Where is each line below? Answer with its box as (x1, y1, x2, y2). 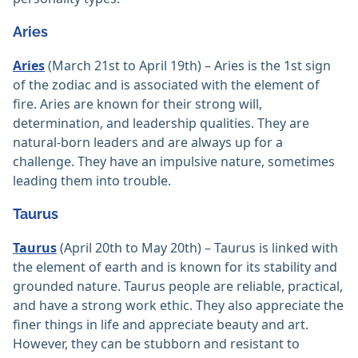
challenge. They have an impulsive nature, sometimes (13, 153, 335, 171)
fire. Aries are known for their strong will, (13, 95, 262, 113)
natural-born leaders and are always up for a (13, 133, 283, 152)
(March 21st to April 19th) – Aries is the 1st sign (45, 57, 331, 75)
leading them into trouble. (13, 172, 171, 190)
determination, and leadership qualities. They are (13, 114, 309, 133)
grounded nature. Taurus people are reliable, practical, (13, 277, 343, 296)
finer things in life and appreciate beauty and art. (13, 316, 308, 334)
